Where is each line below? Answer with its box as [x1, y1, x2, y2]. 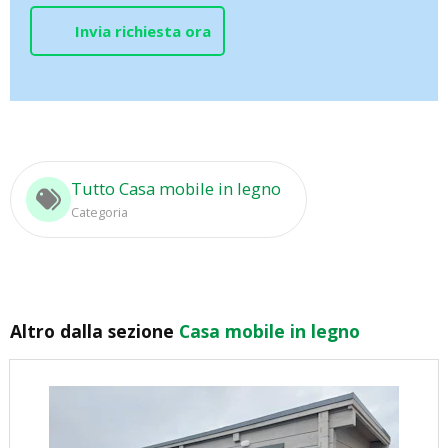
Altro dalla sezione [10, 318, 179, 343]
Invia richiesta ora [74, 20, 211, 41]
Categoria [71, 202, 128, 221]
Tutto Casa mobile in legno [71, 176, 281, 200]
